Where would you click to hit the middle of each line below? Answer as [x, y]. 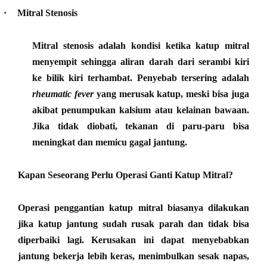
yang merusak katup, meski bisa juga [171, 94]
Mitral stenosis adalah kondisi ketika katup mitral [141, 45]
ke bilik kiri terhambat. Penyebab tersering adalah [141, 77]
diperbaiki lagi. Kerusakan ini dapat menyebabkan [133, 240]
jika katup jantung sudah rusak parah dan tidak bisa [133, 223]
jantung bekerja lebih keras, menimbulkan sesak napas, [133, 256]
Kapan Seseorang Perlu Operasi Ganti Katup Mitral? [125, 175]
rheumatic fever [63, 94]
